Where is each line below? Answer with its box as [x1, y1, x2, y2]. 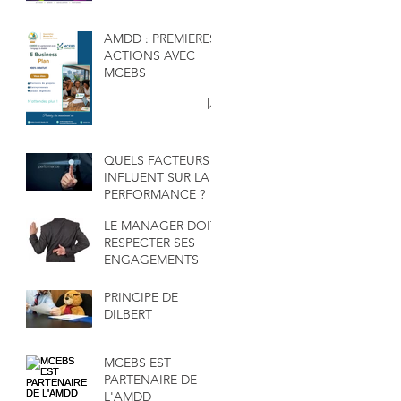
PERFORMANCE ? [104, 185, 205, 202]
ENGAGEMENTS [104, 251, 199, 268]
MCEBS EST [104, 354, 171, 371]
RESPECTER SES [104, 234, 195, 251]
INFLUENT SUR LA [104, 168, 209, 185]
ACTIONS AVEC [104, 47, 195, 64]
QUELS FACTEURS [104, 151, 209, 168]
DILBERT [104, 305, 152, 322]
